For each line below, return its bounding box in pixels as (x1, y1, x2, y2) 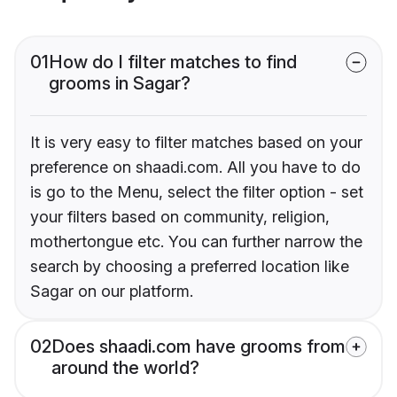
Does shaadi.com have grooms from (51, 336, 346, 358)
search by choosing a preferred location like (30, 257, 349, 276)
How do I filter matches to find (49, 51, 297, 74)
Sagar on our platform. (30, 282, 193, 301)
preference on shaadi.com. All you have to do (30, 158, 361, 177)
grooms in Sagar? (49, 73, 191, 95)
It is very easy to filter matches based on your (30, 133, 362, 152)
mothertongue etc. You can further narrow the (30, 232, 362, 252)
